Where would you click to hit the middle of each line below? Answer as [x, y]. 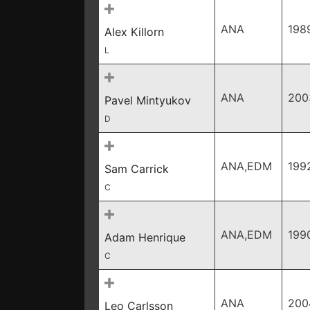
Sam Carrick [137, 169]
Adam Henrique [145, 237]
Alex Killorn [134, 32]
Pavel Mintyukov [148, 100]
